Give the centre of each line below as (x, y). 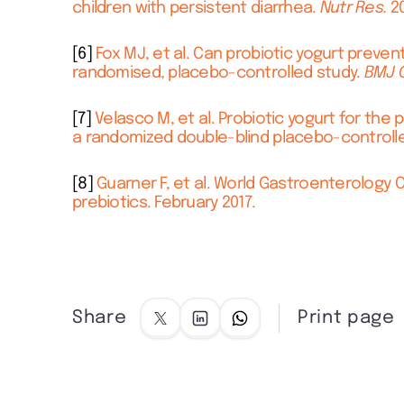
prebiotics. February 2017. (164, 203)
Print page (346, 318)
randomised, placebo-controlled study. (216, 73)
